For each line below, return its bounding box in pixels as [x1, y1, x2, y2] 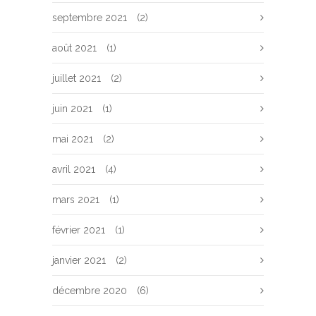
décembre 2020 [52, 285, 127, 296]
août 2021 [52, 42, 97, 54]
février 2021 [52, 224, 105, 236]
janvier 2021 [52, 255, 106, 266]
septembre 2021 [52, 12, 127, 23]
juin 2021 [52, 103, 92, 114]
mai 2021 [52, 133, 93, 145]
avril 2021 [52, 164, 95, 175]
